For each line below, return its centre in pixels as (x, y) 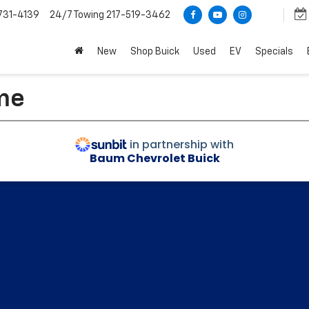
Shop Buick (155, 52)
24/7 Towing (77, 15)
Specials (274, 52)
